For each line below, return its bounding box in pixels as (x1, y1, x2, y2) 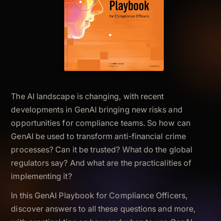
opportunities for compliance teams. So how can (11, 118, 190, 128)
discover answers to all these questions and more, (11, 204, 196, 214)
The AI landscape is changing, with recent (11, 91, 164, 101)
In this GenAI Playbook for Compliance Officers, (11, 190, 187, 200)
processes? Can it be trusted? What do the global (11, 145, 192, 154)
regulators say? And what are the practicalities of (11, 158, 192, 168)
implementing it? (11, 171, 72, 181)
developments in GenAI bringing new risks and (11, 105, 183, 114)
